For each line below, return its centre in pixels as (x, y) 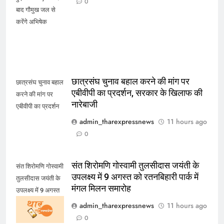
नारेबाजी (84, 104)
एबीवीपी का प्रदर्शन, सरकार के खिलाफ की (137, 93)
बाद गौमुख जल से (36, 9)
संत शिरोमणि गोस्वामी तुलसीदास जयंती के (135, 166)
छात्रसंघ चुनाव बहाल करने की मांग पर (130, 81)
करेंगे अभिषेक (31, 21)
